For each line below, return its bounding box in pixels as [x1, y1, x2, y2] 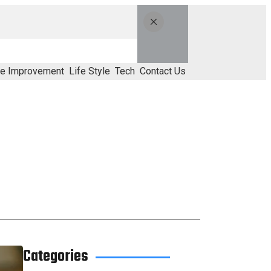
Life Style [69, 65, 110, 77]
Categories [22, 244, 88, 269]
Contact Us [140, 65, 186, 77]
